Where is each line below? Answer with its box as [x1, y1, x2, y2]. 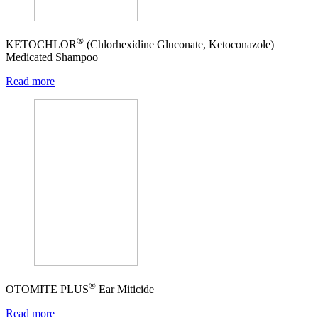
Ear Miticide [96, 283, 154, 296]
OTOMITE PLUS [6, 283, 89, 296]
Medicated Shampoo [6, 51, 98, 64]
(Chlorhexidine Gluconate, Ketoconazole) [84, 38, 274, 51]
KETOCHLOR [6, 38, 77, 51]
